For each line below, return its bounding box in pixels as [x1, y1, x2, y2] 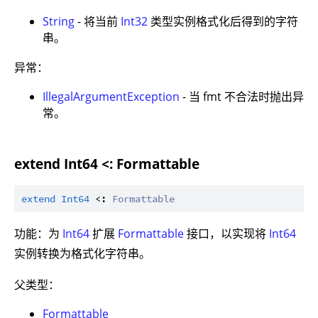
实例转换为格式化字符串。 [14, 246, 150, 262]
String [43, 13, 75, 29]
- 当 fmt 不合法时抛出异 [180, 88, 304, 104]
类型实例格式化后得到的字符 [148, 13, 298, 29]
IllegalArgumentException [43, 88, 180, 104]
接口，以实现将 [184, 226, 269, 242]
